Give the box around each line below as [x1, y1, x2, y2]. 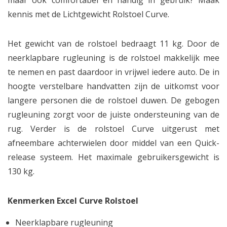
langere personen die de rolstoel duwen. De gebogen [8, 95, 219, 106]
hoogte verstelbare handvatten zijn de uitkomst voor [8, 81, 219, 92]
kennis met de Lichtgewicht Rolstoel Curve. [8, 9, 169, 20]
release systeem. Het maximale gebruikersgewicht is [8, 152, 219, 163]
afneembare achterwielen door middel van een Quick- [8, 137, 219, 148]
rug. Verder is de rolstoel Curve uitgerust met [8, 123, 219, 134]
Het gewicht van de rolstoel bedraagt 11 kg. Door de [8, 38, 219, 49]
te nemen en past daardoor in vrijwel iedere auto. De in [8, 66, 219, 78]
